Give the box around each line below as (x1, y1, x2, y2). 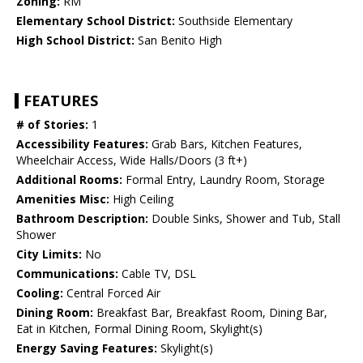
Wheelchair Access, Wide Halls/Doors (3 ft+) (16, 152, 247, 169)
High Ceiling (109, 191, 173, 207)
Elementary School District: (16, 13, 175, 29)
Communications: (16, 266, 118, 282)
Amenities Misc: (16, 191, 109, 207)
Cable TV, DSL (118, 266, 196, 282)
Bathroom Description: (16, 211, 148, 227)
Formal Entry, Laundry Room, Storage (122, 172, 325, 188)
